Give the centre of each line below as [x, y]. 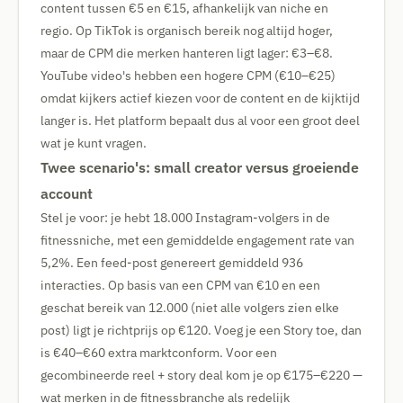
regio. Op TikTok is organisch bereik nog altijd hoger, [187, 31]
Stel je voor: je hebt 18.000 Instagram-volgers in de [185, 218]
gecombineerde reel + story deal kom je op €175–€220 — [201, 375]
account [67, 193]
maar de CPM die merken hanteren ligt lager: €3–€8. [187, 53]
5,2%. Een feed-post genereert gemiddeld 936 [172, 263]
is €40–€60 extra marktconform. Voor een [159, 353]
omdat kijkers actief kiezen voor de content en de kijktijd [200, 98]
